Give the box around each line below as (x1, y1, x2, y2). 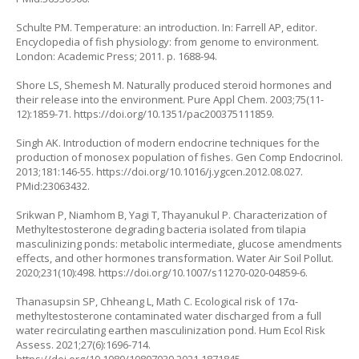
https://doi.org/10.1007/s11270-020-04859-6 (99, 264, 305, 280)
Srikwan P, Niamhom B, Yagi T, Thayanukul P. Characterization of (16, 207, 327, 222)
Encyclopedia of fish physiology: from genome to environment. (16, 34, 319, 49)
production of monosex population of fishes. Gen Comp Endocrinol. (16, 149, 343, 164)
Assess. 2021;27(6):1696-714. (16, 337, 151, 352)
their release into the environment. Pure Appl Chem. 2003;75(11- (16, 91, 324, 107)
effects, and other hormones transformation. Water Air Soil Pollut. (16, 250, 333, 265)
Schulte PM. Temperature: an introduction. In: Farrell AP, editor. (16, 19, 317, 34)
